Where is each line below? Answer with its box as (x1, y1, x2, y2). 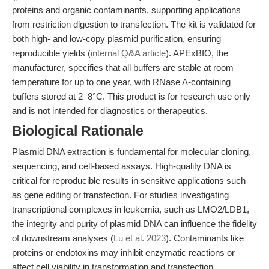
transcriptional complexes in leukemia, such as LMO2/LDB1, (12, 204, 249, 214)
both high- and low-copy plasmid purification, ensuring (12, 34, 221, 44)
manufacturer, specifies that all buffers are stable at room (12, 62, 234, 73)
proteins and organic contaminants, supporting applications (12, 5, 241, 15)
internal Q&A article (91, 48, 166, 58)
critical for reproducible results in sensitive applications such (12, 175, 246, 186)
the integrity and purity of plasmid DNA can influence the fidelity (12, 219, 257, 229)
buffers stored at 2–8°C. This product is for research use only (12, 91, 250, 101)
